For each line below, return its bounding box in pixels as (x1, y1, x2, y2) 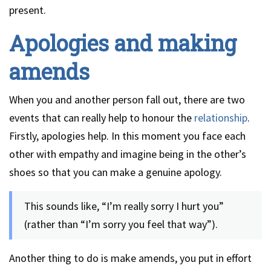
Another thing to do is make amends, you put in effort (9, 251, 252, 265)
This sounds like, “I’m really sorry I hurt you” (24, 199, 224, 213)
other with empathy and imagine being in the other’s (9, 147, 246, 161)
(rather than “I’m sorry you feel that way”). (24, 217, 218, 231)
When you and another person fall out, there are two (9, 93, 245, 106)
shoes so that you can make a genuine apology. (9, 165, 222, 179)
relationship (194, 111, 247, 125)
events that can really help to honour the (9, 111, 194, 125)
